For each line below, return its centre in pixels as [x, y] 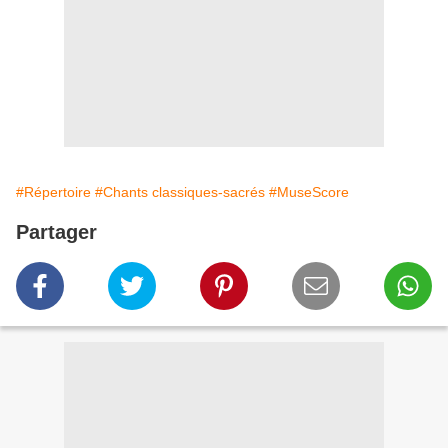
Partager [56, 232]
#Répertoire [53, 192]
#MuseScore [309, 192]
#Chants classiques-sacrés [180, 192]
